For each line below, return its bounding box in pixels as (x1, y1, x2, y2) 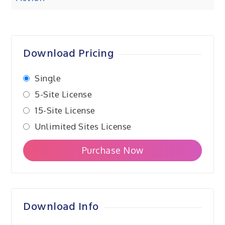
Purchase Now (81, 145, 144, 156)
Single (35, 73, 61, 84)
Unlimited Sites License (35, 121, 132, 132)
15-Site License (35, 105, 95, 116)
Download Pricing (23, 45, 114, 63)
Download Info (23, 198, 99, 216)
